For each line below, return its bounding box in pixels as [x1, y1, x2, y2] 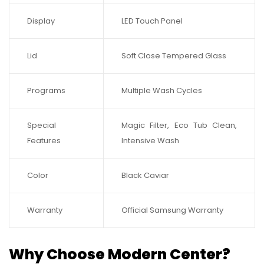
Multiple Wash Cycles [121, 85, 202, 97]
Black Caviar [121, 170, 169, 181]
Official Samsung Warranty [121, 204, 223, 216]
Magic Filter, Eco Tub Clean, [121, 120, 237, 131]
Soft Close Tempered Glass [121, 50, 226, 62]
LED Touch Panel [121, 15, 183, 27]
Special [27, 120, 56, 131]
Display [27, 15, 55, 27]
